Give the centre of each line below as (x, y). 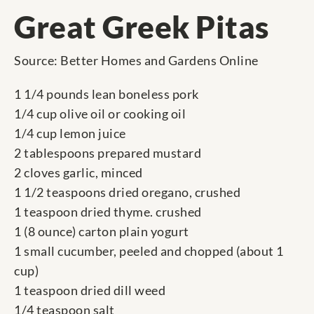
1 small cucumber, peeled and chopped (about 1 (149, 251)
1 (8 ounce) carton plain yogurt (102, 232)
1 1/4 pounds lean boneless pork (107, 94)
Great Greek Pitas (142, 27)
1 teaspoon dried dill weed (90, 291)
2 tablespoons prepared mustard (108, 153)
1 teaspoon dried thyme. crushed (108, 212)
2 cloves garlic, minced (78, 173)
